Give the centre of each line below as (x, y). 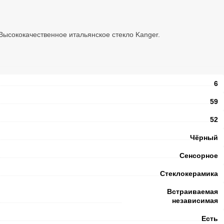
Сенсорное (199, 156)
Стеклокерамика (189, 174)
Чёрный (204, 138)
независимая (195, 201)
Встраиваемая (192, 192)
